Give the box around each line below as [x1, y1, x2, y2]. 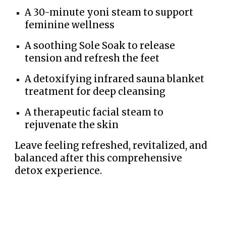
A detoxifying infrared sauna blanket [25, 73, 205, 85]
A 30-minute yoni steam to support [25, 7, 194, 19]
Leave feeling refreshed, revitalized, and [15, 140, 208, 152]
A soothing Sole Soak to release [25, 40, 176, 52]
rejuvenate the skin [25, 119, 119, 131]
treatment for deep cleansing [25, 86, 166, 98]
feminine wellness [25, 19, 115, 31]
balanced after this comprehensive [15, 152, 183, 164]
